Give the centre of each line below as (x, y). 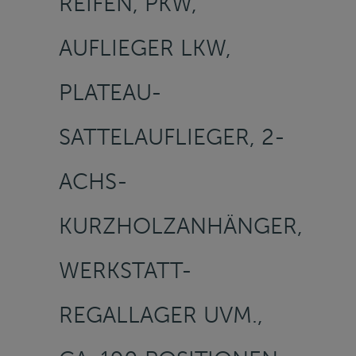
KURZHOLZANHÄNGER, (181, 226)
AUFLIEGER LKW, (145, 48)
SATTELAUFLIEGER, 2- (172, 137)
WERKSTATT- (126, 270)
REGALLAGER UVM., (161, 315)
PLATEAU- (110, 92)
